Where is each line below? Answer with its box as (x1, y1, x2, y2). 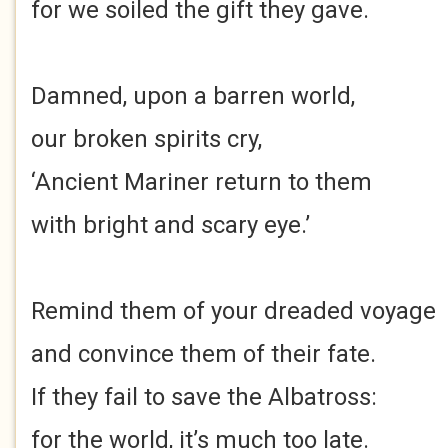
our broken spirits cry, (31, 125, 262, 153)
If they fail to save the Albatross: (31, 383, 377, 411)
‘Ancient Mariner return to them (31, 168, 372, 196)
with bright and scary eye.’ (31, 211, 310, 239)
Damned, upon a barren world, (31, 82, 355, 110)
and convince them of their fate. (31, 340, 376, 368)
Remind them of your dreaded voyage (31, 297, 436, 325)
